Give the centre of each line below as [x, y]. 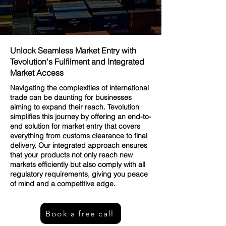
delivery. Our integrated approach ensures [79, 145]
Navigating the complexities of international [79, 88]
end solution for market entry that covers [75, 126]
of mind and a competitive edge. [63, 184]
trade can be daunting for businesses [71, 97]
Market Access [37, 73]
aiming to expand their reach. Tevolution [75, 107]
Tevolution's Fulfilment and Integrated [77, 62]
